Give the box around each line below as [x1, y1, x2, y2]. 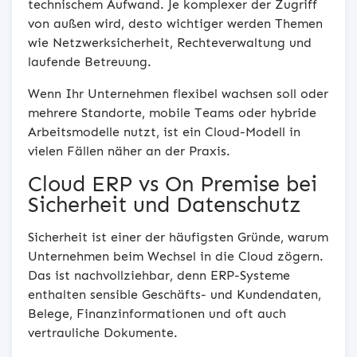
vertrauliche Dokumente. [28, 324, 178, 340]
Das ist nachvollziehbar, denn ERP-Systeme [28, 267, 290, 283]
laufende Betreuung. [28, 53, 151, 69]
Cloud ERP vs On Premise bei [28, 171, 317, 197]
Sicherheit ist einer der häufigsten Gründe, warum [28, 229, 328, 245]
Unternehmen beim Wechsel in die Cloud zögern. [28, 248, 324, 264]
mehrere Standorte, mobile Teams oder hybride [28, 104, 316, 120]
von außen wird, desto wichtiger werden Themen [28, 15, 323, 31]
